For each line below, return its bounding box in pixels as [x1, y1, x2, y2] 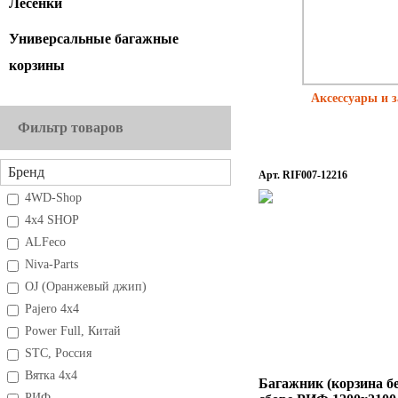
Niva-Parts [25, 258, 78, 271]
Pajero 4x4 [25, 302, 79, 315]
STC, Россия [25, 346, 92, 360]
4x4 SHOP [25, 213, 79, 227]
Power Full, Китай [25, 324, 121, 338]
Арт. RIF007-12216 [259, 169, 347, 181]
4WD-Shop [25, 191, 82, 204]
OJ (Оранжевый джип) [25, 280, 147, 293]
